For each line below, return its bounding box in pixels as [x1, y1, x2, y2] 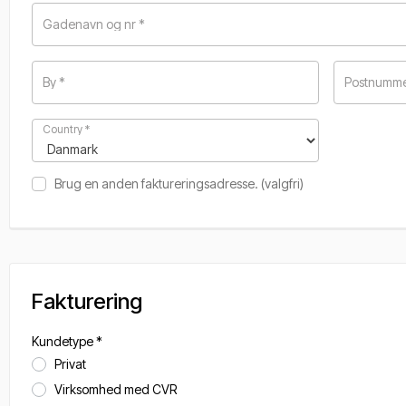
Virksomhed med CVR [54, 382, 177, 397]
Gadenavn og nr [43, 16, 139, 32]
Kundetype [32, 333, 96, 349]
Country [43, 122, 85, 136]
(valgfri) [261, 176, 304, 191]
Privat [54, 356, 86, 372]
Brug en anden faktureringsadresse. [54, 176, 261, 191]
